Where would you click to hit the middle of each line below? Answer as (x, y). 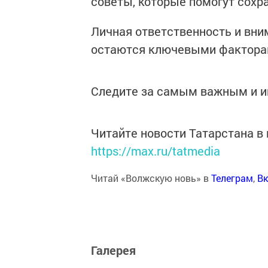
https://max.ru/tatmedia (156, 151)
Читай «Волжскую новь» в (151, 178)
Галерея (113, 250)
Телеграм (232, 178)
